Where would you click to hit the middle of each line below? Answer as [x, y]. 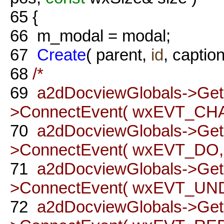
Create [61, 54]
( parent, [118, 54]
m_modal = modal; [99, 35]
